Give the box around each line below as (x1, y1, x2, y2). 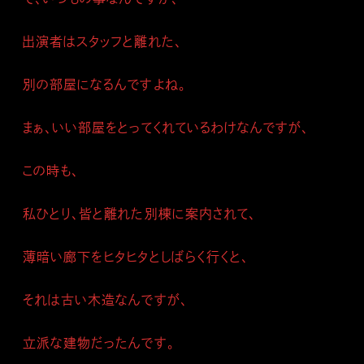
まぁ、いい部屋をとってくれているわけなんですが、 (23, 119, 310, 136)
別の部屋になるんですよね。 (23, 76, 186, 93)
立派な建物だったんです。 (23, 334, 175, 352)
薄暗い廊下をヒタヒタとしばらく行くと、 (23, 248, 249, 266)
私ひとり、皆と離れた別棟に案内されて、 (23, 205, 256, 223)
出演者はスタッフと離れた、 (23, 32, 182, 50)
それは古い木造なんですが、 (23, 291, 188, 309)
